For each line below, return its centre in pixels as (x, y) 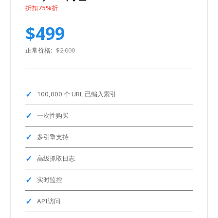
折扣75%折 (42, 8)
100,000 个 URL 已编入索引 (77, 94)
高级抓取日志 (56, 158)
